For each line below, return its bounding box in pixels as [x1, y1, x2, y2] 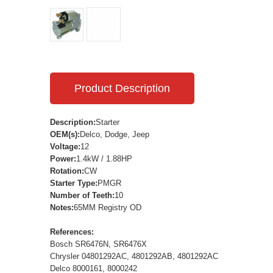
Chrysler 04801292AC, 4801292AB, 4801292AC [50, 251, 218, 261]
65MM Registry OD [74, 202, 141, 212]
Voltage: [50, 141, 80, 151]
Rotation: [50, 166, 84, 175]
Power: [50, 154, 76, 163]
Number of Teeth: [50, 190, 115, 200]
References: [50, 227, 94, 236]
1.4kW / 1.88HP [76, 154, 132, 163]
